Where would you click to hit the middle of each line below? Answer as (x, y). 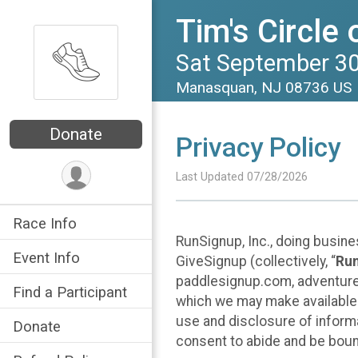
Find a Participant (70, 292)
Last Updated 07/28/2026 (242, 177)
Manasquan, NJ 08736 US (266, 88)
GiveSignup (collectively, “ (256, 261)
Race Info (45, 224)
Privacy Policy (258, 147)
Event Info (46, 258)
